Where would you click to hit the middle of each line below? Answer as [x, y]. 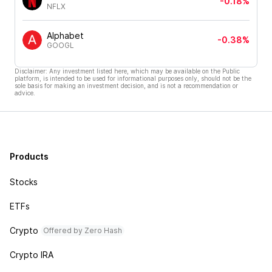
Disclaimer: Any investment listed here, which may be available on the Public [127, 71]
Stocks [24, 182]
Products [29, 156]
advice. [25, 93]
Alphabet [65, 36]
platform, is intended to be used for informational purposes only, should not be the [133, 78]
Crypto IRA [32, 255]
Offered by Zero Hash [83, 230]
